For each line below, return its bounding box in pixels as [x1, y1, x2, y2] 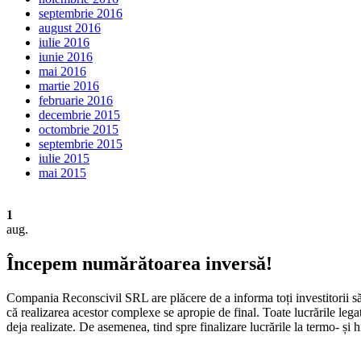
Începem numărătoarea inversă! [6, 253, 272, 275]
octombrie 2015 [39, 122, 118, 137]
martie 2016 [39, 79, 99, 93]
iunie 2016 [39, 50, 93, 64]
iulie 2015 [39, 151, 89, 166]
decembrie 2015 [39, 108, 120, 122]
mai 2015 [39, 166, 86, 180]
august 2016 [39, 21, 101, 35]
